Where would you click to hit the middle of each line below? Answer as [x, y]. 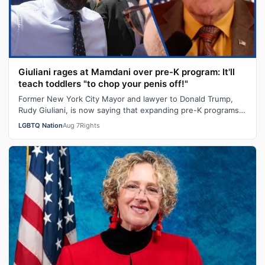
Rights [90, 126]
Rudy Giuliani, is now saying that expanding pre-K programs [129, 110]
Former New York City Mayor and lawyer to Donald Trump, [126, 99]
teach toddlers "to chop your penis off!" [103, 84]
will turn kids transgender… [69, 122]
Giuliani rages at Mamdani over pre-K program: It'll [127, 72]
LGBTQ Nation [41, 126]
